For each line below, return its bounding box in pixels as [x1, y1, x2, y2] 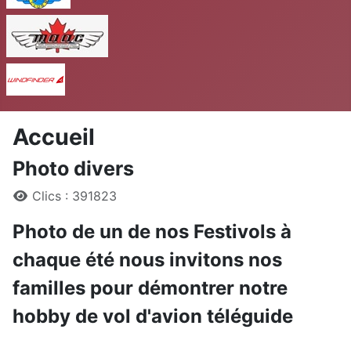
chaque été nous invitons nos [13, 248, 282, 271]
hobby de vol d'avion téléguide [13, 305, 293, 327]
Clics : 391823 [32, 188, 117, 204]
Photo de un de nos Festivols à [13, 220, 291, 243]
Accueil [13, 123, 95, 150]
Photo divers [13, 157, 134, 180]
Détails [12, 187, 54, 203]
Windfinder [64, 64, 128, 80]
